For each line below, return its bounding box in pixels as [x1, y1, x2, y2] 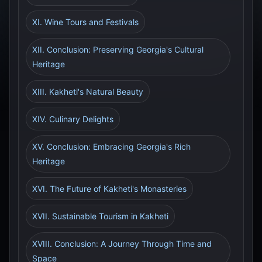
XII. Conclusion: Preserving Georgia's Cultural [32, 44, 204, 54]
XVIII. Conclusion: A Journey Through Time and [32, 239, 212, 249]
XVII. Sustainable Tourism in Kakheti [32, 211, 168, 221]
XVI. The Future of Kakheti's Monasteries [32, 184, 187, 194]
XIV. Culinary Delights [32, 114, 113, 124]
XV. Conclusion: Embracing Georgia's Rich [32, 142, 191, 151]
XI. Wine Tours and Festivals [32, 17, 139, 27]
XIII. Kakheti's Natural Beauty [32, 87, 143, 96]
